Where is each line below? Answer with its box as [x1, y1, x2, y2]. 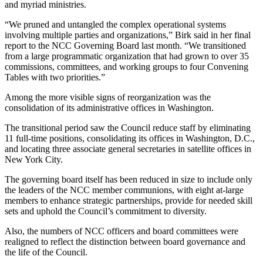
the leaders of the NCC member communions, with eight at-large [5, 185, 244, 195]
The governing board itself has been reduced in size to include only [5, 174, 252, 184]
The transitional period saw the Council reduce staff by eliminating [5, 123, 251, 133]
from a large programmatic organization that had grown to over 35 [5, 51, 249, 61]
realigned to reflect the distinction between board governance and [5, 237, 245, 247]
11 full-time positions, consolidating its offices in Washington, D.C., [5, 133, 255, 143]
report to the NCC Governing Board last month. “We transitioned [5, 41, 246, 50]
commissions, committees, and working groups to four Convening [5, 62, 248, 72]
